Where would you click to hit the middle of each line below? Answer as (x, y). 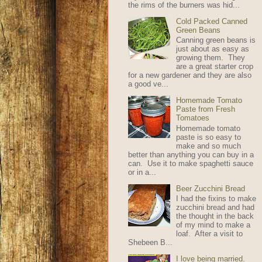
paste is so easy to (208, 137)
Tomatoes (192, 118)
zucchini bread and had (215, 208)
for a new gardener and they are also (189, 75)
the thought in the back (215, 216)
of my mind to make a (213, 225)
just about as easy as (212, 49)
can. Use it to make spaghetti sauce (190, 163)
